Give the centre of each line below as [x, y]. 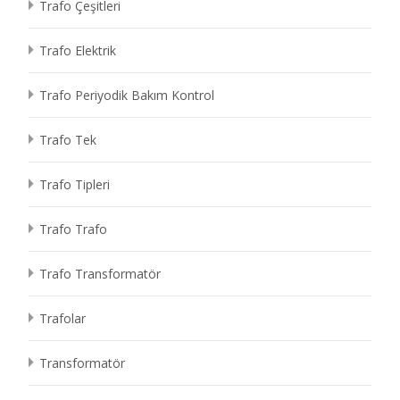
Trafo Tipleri [75, 184]
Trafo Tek [68, 140]
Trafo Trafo [73, 229]
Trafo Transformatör [100, 274]
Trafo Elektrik [78, 50]
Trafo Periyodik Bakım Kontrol [127, 95]
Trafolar [62, 318]
